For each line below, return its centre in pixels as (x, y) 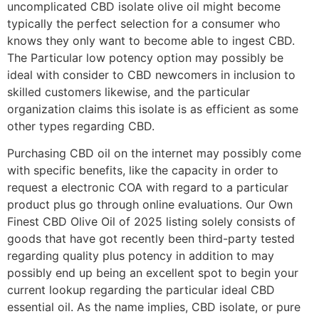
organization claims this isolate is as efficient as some (153, 109)
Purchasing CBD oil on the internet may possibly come (154, 153)
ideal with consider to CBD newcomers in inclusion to (151, 74)
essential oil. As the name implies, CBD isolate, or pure (154, 307)
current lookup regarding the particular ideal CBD (141, 290)
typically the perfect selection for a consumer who (144, 23)
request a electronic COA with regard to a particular (148, 188)
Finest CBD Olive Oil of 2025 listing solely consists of (151, 222)
